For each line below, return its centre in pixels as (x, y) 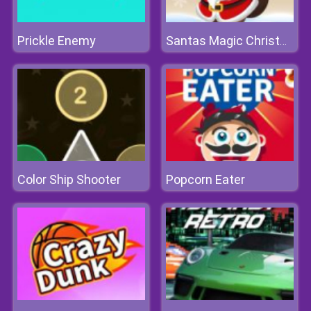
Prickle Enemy (57, 41)
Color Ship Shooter (69, 179)
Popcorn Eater (205, 179)
